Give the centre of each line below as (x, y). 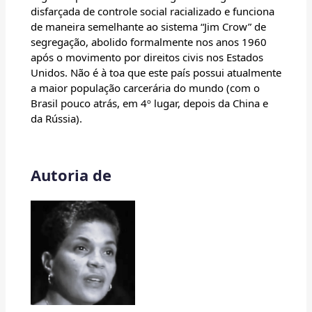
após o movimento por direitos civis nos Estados (147, 57)
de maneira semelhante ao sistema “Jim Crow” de (148, 27)
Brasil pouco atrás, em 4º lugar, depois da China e (149, 103)
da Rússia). (56, 119)
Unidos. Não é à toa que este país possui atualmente (156, 73)
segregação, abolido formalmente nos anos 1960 (149, 42)
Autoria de (71, 175)
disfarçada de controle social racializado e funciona (153, 11)
